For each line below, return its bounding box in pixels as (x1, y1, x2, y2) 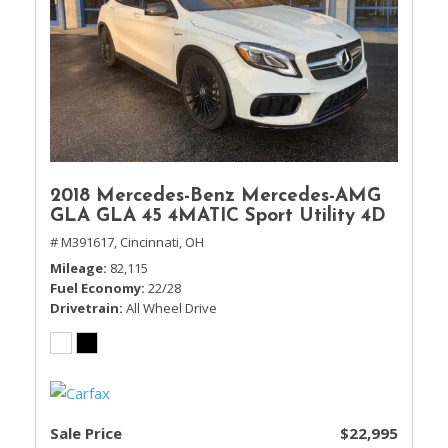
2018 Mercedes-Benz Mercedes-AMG (50, 187, 381, 206)
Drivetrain (50, 299, 119, 317)
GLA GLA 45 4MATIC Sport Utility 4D (50, 207, 386, 226)
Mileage (50, 259, 103, 277)
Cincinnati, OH (120, 233, 204, 251)
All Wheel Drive (126, 299, 217, 317)
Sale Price (50, 423, 122, 443)
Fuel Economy (50, 279, 141, 297)
